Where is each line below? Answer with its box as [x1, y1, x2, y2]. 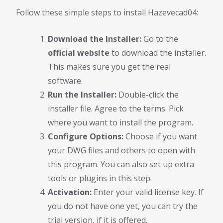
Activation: [48, 187, 92, 198]
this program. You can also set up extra [48, 159, 194, 170]
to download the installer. [110, 47, 206, 59]
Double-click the [116, 89, 179, 101]
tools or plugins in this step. [48, 173, 152, 184]
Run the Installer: [48, 89, 116, 101]
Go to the [141, 33, 178, 45]
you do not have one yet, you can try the [48, 201, 198, 212]
